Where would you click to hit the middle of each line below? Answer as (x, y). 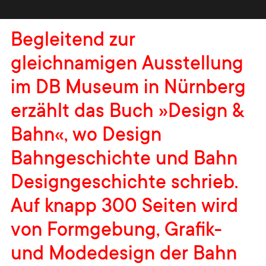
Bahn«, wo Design (86, 137)
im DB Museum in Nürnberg (128, 89)
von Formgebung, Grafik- (116, 232)
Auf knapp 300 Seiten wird (124, 208)
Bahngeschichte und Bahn (124, 161)
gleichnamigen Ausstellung (127, 66)
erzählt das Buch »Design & (127, 113)
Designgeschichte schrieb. (124, 184)
